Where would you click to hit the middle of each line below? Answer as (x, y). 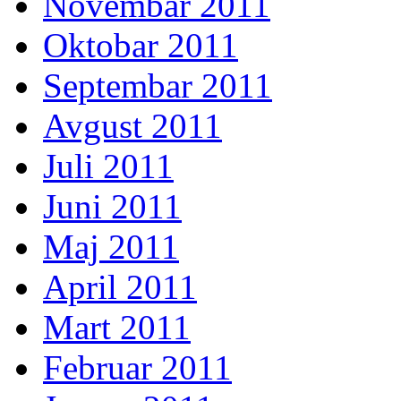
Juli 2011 (108, 166)
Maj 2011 (111, 247)
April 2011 (120, 287)
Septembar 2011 (158, 86)
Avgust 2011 (132, 126)
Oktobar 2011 (141, 46)
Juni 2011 (112, 207)
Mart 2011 (117, 328)
